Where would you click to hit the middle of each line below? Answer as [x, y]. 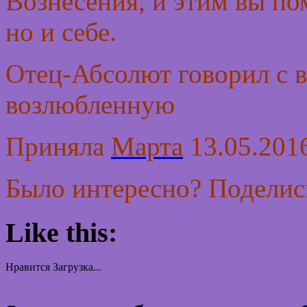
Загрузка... [77, 267]
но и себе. [61, 32]
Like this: [61, 232]
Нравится [28, 267]
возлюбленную [90, 105]
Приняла [58, 147]
